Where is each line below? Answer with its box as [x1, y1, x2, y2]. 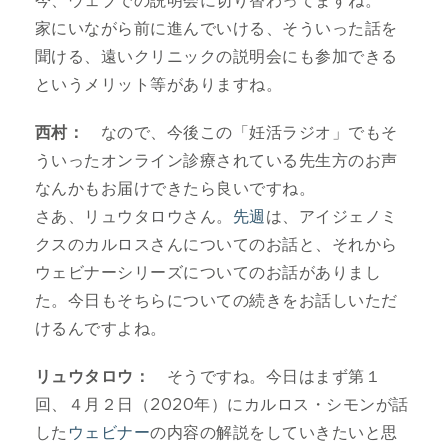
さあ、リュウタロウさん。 [35, 208, 233, 225]
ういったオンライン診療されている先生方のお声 [35, 152, 398, 169]
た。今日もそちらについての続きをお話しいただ [35, 292, 398, 309]
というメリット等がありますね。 [35, 76, 283, 93]
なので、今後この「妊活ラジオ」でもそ [84, 124, 398, 141]
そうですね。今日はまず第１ [150, 368, 382, 385]
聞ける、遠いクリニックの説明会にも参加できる [35, 48, 398, 65]
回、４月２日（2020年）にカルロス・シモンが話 [35, 396, 409, 413]
